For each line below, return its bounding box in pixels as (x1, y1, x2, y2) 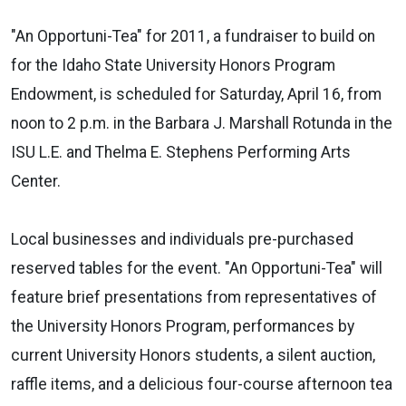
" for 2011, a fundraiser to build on (137, 26, 375, 45)
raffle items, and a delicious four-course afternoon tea (11, 374, 392, 393)
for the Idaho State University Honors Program (11, 55, 335, 74)
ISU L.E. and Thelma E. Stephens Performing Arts (11, 142, 351, 161)
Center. (11, 171, 61, 190)
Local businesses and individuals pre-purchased (11, 229, 353, 248)
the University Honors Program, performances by (11, 316, 354, 335)
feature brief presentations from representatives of (11, 287, 377, 306)
